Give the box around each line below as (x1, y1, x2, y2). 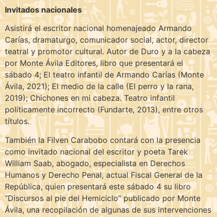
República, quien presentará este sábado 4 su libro (5, 181, 191, 191)
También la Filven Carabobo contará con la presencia (5, 135, 201, 145)
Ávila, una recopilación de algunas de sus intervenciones (5, 204, 211, 215)
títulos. (5, 116, 30, 126)
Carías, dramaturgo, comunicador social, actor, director (5, 35, 208, 45)
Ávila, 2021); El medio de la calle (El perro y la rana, (5, 81, 194, 92)
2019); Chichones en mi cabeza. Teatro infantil (5, 93, 175, 103)
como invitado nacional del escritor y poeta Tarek (5, 146, 188, 156)
